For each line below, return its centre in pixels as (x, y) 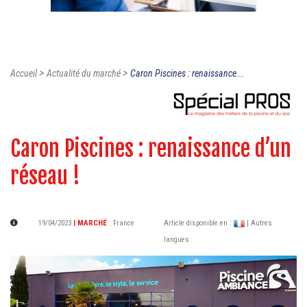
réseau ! (45, 176)
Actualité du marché (84, 74)
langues (176, 240)
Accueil (24, 74)
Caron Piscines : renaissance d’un (151, 149)
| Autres (259, 223)
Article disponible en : (199, 223)
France (124, 223)
